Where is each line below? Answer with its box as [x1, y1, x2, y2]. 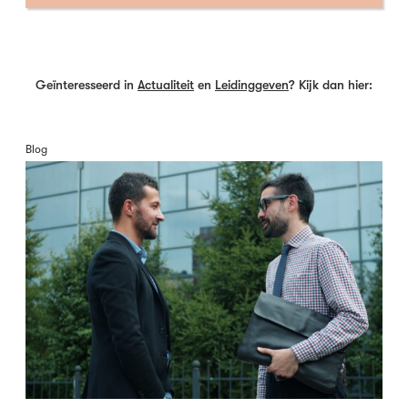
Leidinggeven [215, 76, 289, 92]
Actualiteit [138, 76, 194, 92]
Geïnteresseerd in [36, 76, 138, 92]
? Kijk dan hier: [289, 76, 372, 92]
